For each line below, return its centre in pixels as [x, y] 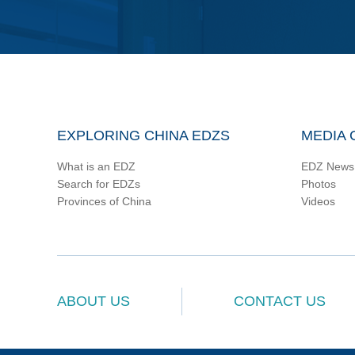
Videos [318, 201]
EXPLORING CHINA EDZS [143, 136]
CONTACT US [280, 301]
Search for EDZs [99, 184]
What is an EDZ [96, 166]
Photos [319, 184]
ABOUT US [94, 301]
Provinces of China [104, 201]
